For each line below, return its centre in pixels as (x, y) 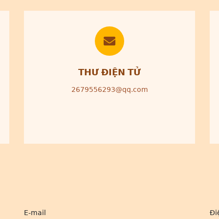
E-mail (35, 213)
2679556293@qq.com (109, 89)
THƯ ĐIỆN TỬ (109, 72)
